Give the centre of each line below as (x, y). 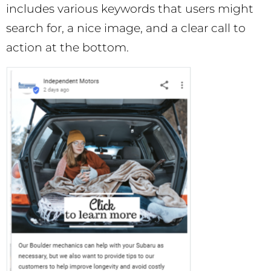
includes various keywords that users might (130, 9)
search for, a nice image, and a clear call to (126, 28)
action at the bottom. (67, 48)
